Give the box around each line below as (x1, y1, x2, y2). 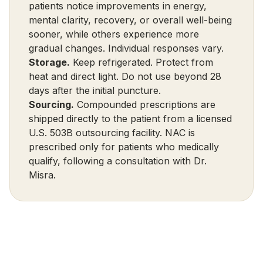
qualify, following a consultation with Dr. (29, 155, 207, 167)
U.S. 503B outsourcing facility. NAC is (29, 127, 195, 139)
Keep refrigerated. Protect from (70, 56, 213, 68)
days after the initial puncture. (29, 85, 161, 96)
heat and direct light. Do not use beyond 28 (29, 70, 221, 82)
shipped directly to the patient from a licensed (29, 113, 232, 124)
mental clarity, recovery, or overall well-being (29, 14, 232, 26)
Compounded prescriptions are (74, 99, 215, 110)
